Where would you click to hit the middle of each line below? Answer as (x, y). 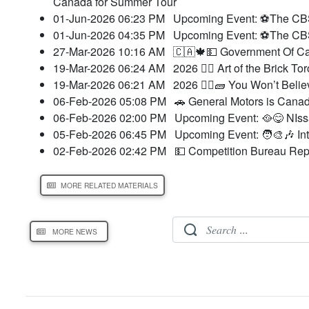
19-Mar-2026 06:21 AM (113, 84)
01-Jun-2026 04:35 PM (113, 34)
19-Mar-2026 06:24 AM (113, 68)
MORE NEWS (75, 232)
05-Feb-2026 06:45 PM (114, 134)
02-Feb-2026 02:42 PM (114, 150)
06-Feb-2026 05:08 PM (114, 101)
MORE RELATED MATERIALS (109, 185)
